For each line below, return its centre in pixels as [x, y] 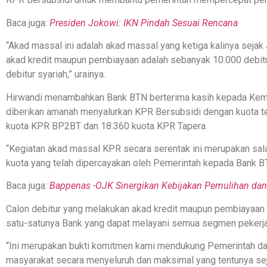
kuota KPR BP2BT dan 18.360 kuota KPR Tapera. [107, 126]
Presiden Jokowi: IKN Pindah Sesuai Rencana [144, 23]
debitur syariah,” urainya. [56, 74]
